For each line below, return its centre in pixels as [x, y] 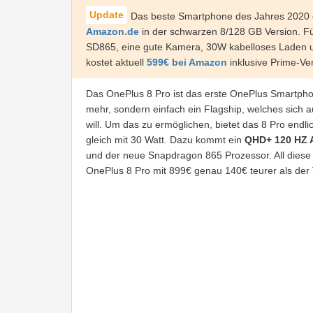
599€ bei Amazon [187, 62]
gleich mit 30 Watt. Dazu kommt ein [165, 140]
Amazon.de [112, 31]
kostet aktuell [116, 62]
